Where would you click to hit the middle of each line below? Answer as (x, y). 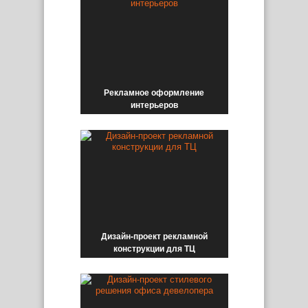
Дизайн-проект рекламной (154, 236)
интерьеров (154, 104)
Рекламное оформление (154, 92)
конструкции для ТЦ (154, 248)
